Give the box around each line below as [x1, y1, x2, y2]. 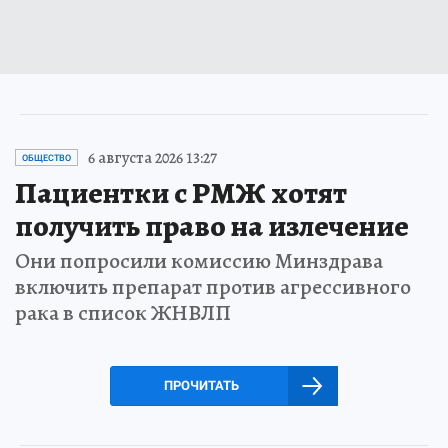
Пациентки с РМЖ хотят [15, 172, 347, 213]
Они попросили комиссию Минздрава [15, 245, 383, 276]
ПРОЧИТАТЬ [163, 377, 239, 393]
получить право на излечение [15, 205, 409, 246]
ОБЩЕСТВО [22, 152, 71, 163]
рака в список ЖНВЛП [15, 297, 231, 328]
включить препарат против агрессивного [15, 271, 411, 302]
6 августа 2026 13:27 [88, 146, 217, 169]
